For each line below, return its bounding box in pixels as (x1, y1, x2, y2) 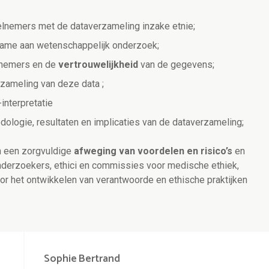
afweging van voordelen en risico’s (74, 145, 232, 157)
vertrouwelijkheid (58, 59, 141, 71)
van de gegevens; (141, 59, 214, 71)
